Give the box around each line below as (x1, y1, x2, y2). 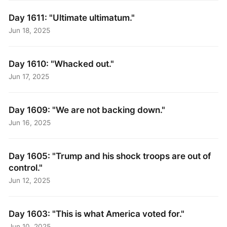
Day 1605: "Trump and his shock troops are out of (9, 150, 211, 161)
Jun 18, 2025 (9, 26, 51, 34)
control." (9, 162, 43, 173)
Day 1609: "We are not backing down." (9, 104, 166, 115)
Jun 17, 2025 (9, 72, 50, 81)
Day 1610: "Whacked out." (9, 58, 115, 69)
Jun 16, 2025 (9, 118, 51, 127)
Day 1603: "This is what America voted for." (9, 208, 185, 219)
